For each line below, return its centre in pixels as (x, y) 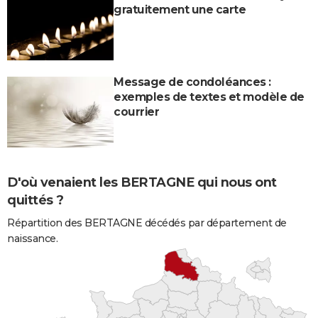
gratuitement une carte (180, 9)
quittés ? (35, 200)
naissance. (32, 239)
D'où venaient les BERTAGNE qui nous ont (142, 182)
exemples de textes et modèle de (209, 97)
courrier (136, 111)
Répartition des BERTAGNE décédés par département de (147, 223)
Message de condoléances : (192, 82)
